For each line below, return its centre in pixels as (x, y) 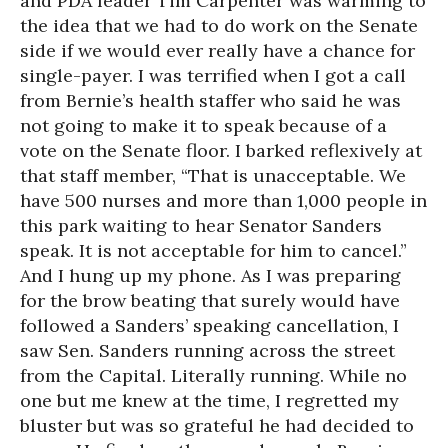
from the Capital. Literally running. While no (213, 375)
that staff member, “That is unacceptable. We (213, 175)
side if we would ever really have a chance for (217, 50)
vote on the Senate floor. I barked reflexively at (221, 150)
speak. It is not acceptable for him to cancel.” (213, 250)
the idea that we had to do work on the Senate (219, 25)
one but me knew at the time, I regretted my (209, 400)
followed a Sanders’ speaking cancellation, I (209, 325)
